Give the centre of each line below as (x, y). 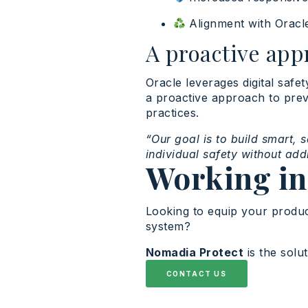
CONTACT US (196, 274)
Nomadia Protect (195, 253)
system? (168, 227)
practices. (172, 113)
